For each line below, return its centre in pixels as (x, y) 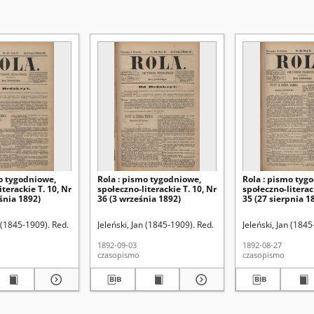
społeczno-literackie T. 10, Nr (157, 189)
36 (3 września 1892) (139, 199)
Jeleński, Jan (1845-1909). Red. (156, 225)
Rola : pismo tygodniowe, (149, 179)
